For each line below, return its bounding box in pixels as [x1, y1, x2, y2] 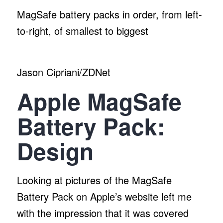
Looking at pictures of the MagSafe [16, 172, 172, 187]
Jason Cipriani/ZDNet [16, 64, 111, 79]
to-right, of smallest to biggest [16, 23, 148, 38]
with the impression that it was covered [16, 205, 189, 220]
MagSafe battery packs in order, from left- [16, 6, 202, 21]
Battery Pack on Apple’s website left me [16, 189, 192, 204]
